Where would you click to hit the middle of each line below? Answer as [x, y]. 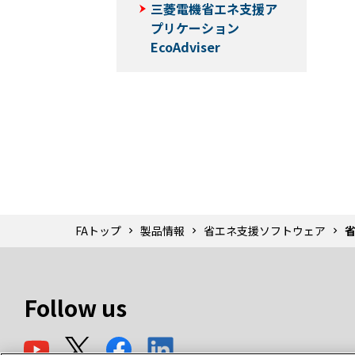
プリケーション [195, 27]
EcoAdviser [185, 46]
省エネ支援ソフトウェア [265, 230]
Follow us [75, 307]
